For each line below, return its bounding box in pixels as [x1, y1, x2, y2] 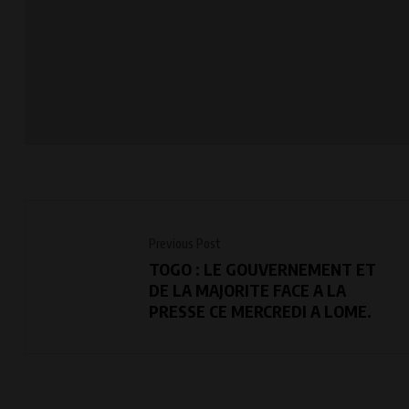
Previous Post [149, 236, 221, 252]
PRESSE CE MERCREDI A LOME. [149, 300, 372, 322]
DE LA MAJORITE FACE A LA [149, 279, 346, 301]
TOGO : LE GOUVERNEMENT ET [149, 258, 376, 280]
